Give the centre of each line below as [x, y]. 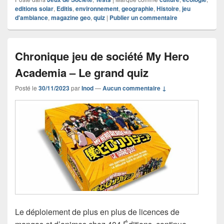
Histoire [168, 8]
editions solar [34, 8]
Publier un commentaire [143, 17]
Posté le [27, 87]
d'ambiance [31, 17]
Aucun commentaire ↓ [134, 88]
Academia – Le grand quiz [82, 72]
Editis [64, 8]
